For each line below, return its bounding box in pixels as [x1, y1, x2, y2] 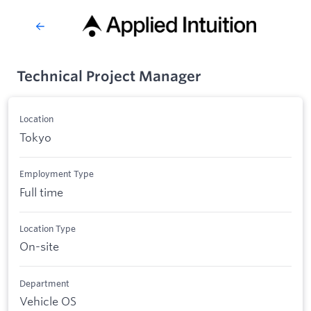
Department [19, 277, 69, 289]
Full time [19, 184, 63, 199]
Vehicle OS [19, 294, 76, 309]
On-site [19, 239, 59, 254]
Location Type [19, 222, 76, 234]
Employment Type [19, 168, 94, 180]
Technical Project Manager [17, 67, 201, 85]
